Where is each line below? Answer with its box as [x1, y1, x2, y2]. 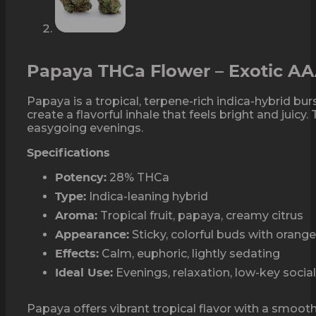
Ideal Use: [55, 267, 113, 279]
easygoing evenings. [27, 121, 143, 135]
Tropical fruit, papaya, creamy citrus [97, 208, 303, 222]
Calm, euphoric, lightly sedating [99, 246, 280, 260]
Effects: [55, 248, 99, 260]
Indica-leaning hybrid [86, 189, 208, 203]
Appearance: [55, 229, 129, 241]
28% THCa [107, 170, 169, 184]
